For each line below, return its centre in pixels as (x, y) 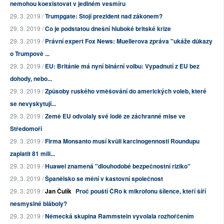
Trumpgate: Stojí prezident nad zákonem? (104, 16)
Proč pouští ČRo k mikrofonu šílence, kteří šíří (141, 191)
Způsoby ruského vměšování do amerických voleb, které (126, 91)
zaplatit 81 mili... (32, 154)
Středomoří (26, 129)
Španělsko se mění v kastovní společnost (104, 179)
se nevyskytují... (33, 104)
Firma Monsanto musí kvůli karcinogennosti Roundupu (122, 141)
